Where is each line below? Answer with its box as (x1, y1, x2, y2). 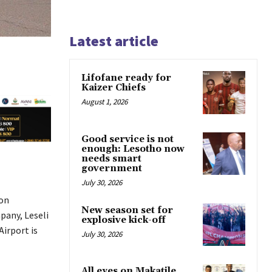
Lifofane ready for (81, 72, 171, 84)
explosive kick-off (81, 214, 165, 226)
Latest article (69, 32, 158, 51)
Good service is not (81, 133, 174, 145)
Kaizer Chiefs (81, 82, 146, 94)
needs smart (81, 152, 141, 165)
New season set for (81, 204, 173, 216)
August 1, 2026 (81, 97, 127, 107)
